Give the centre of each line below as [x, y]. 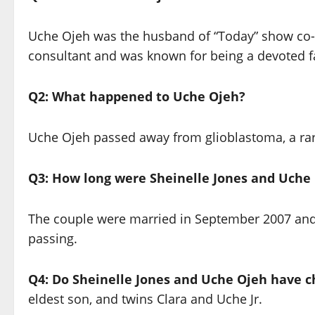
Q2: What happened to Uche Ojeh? [137, 97]
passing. [53, 239]
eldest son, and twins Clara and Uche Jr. [145, 299]
